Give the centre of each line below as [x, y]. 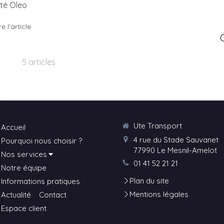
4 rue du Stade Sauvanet [176, 139]
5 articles [38, 62]
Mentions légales [159, 194]
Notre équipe [24, 168]
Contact [53, 195]
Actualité [16, 195]
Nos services [24, 154]
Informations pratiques [40, 181]
